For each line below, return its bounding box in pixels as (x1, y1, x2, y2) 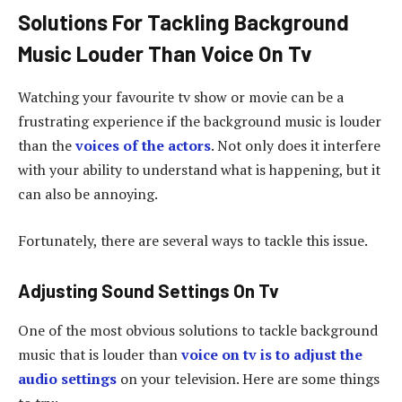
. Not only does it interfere (211, 135, 380, 156)
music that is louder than (18, 344, 181, 364)
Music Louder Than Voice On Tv (18, 40, 311, 67)
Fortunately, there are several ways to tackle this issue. (18, 230, 368, 250)
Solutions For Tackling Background (18, 9, 349, 36)
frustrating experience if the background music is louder (18, 111, 381, 132)
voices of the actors (75, 135, 211, 156)
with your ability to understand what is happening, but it (18, 160, 380, 180)
